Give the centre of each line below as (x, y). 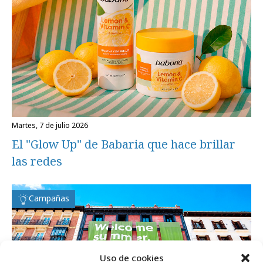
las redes (37, 161)
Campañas (49, 198)
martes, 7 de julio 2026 (53, 125)
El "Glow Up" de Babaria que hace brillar (124, 144)
